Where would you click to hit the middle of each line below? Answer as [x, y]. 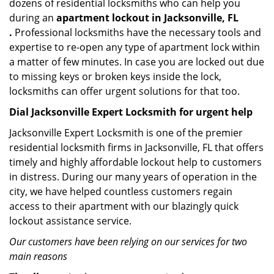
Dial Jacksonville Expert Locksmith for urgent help [131, 112]
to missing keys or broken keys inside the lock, [115, 76]
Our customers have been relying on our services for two [128, 242]
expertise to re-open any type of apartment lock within [135, 47]
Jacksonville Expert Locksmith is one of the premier [126, 133]
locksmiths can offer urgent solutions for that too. [124, 91]
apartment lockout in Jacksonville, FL [147, 18]
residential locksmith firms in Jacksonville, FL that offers [136, 147]
